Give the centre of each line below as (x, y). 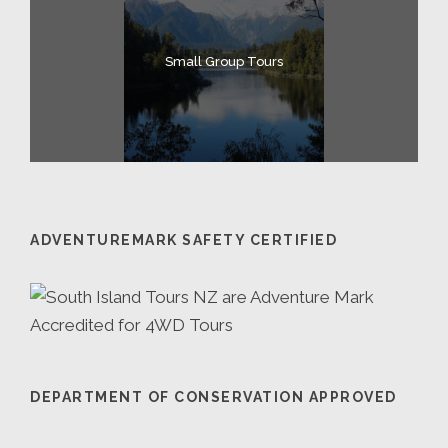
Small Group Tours (224, 62)
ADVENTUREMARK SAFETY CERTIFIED (183, 240)
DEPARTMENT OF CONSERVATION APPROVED (213, 397)
